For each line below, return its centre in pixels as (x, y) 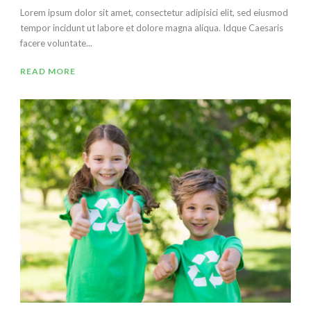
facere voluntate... (56, 43)
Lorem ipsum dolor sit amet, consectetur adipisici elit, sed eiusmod (154, 13)
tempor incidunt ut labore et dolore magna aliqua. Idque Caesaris (152, 28)
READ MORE (48, 72)
